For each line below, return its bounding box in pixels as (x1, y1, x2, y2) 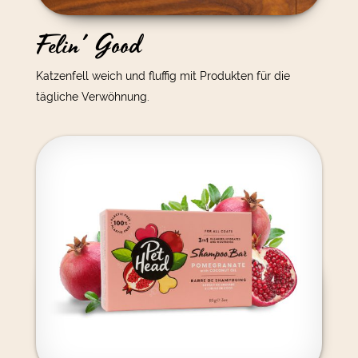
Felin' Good (35, 26, 141, 66)
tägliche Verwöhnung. (35, 89, 149, 103)
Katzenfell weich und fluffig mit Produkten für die (35, 69, 290, 82)
